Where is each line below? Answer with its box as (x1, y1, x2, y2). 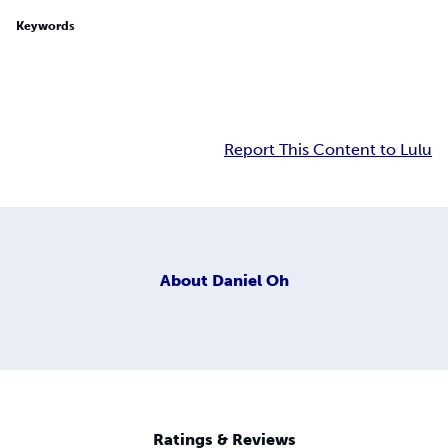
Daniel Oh (211, 270, 289, 290)
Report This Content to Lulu (224, 140, 432, 160)
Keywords (16, 19, 75, 34)
